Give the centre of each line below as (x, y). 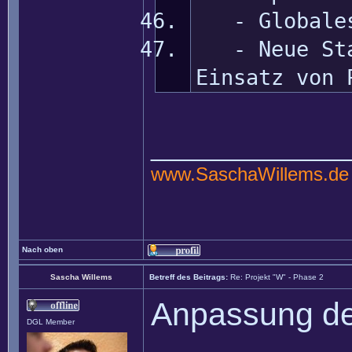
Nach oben (42, 249)
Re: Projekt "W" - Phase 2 (277, 277)
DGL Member (51, 322)
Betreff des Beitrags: (189, 277)
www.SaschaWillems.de (250, 174)
